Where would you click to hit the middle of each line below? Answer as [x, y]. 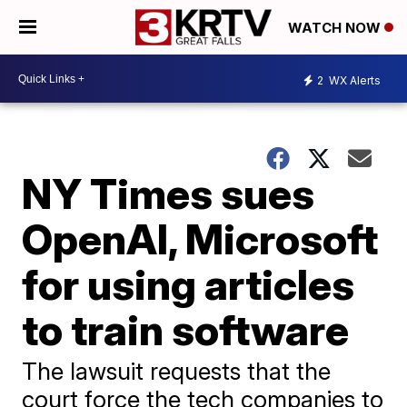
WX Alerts [353, 80]
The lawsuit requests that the [177, 371]
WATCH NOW [336, 28]
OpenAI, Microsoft [200, 239]
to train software [186, 330]
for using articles [189, 284]
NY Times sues [169, 194]
